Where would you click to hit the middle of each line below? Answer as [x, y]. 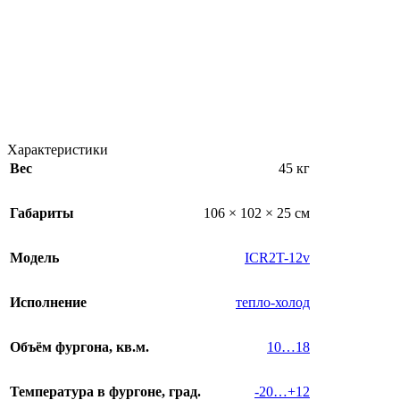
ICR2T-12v [277, 258]
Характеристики [58, 150]
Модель [34, 258]
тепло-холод [273, 303]
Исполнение [48, 303]
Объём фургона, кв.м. [79, 347]
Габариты [42, 213]
